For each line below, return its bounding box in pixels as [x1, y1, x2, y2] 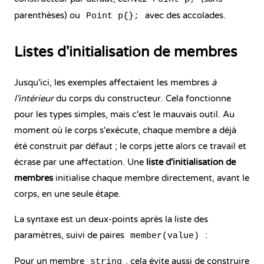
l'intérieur [14, 93, 54, 104]
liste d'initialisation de [146, 157, 236, 167]
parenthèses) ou [14, 10, 82, 21]
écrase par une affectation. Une [14, 157, 146, 167]
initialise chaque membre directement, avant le [53, 173, 249, 183]
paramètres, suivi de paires [14, 230, 127, 240]
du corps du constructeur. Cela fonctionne [54, 93, 231, 104]
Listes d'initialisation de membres [14, 44, 237, 61]
